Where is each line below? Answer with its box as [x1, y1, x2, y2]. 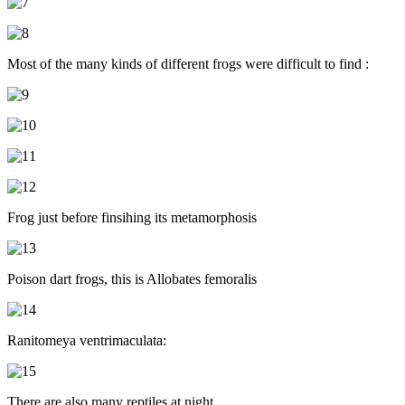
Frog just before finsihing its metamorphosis [7, 209, 257, 225]
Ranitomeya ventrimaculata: [7, 332, 166, 348]
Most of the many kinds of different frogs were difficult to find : [7, 55, 369, 71]
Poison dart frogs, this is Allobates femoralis [7, 270, 257, 287]
